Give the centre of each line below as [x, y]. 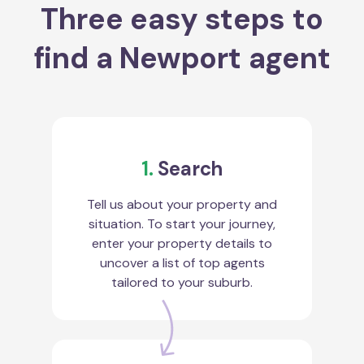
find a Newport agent [182, 58]
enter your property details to [182, 243]
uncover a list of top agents [182, 262]
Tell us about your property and [182, 204]
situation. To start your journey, [182, 223]
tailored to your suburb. [182, 282]
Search [188, 168]
